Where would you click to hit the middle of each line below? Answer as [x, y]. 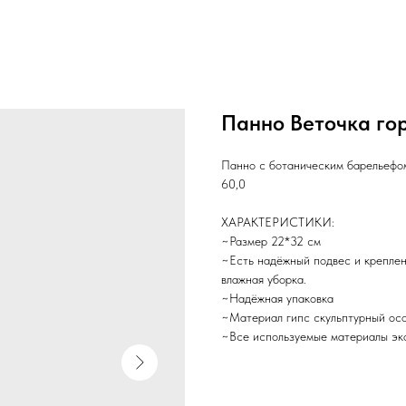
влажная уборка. [264, 279]
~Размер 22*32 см [271, 241]
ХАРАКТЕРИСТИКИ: [278, 222]
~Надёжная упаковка [277, 298]
